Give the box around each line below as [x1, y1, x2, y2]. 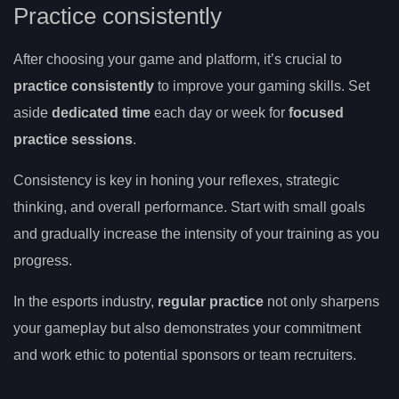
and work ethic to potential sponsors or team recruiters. [13, 347, 356, 363]
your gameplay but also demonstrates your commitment [13, 321, 361, 337]
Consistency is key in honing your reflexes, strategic [13, 173, 339, 189]
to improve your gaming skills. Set [154, 78, 370, 94]
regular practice [158, 294, 264, 310]
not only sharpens [264, 294, 379, 310]
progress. [13, 253, 72, 269]
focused [289, 105, 344, 121]
